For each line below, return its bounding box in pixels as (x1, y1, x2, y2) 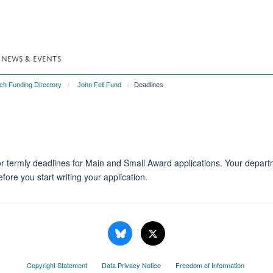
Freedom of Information (175, 260, 244, 270)
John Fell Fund (77, 81, 121, 88)
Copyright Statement (26, 260, 87, 270)
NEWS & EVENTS (1, 52, 61, 63)
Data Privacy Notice (101, 260, 161, 270)
